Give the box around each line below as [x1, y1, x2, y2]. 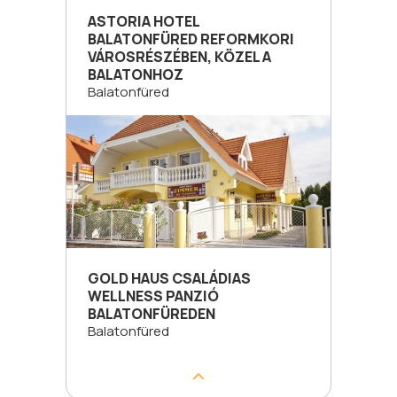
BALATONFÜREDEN [88, 304, 215, 323]
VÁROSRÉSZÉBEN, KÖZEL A [88, 47, 271, 66]
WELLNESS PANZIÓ [88, 286, 219, 306]
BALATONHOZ [88, 65, 183, 84]
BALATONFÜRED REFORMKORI [88, 29, 294, 49]
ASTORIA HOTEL [88, 12, 199, 31]
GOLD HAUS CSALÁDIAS [88, 269, 251, 288]
